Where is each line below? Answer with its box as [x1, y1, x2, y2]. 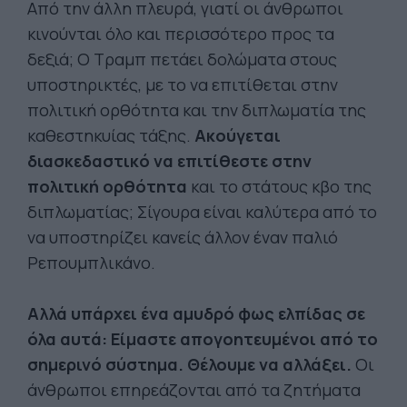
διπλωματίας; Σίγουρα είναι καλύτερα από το [27, 201, 377, 223]
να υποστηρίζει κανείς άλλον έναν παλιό [27, 226, 338, 248]
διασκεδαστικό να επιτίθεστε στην [27, 150, 312, 172]
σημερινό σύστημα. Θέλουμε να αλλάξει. [27, 353, 352, 375]
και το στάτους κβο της [187, 175, 372, 197]
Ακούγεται [194, 124, 281, 146]
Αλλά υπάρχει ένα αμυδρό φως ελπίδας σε [27, 303, 365, 324]
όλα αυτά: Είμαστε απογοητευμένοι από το [27, 328, 378, 350]
